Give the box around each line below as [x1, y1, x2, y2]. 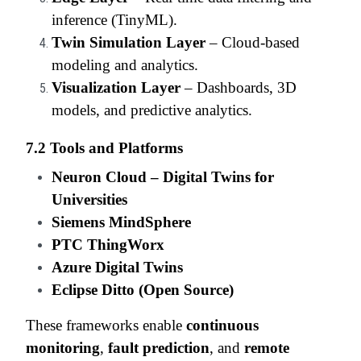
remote [244, 338, 289, 356]
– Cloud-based [205, 33, 300, 51]
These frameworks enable [26, 316, 186, 334]
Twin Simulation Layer [52, 33, 205, 51]
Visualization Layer [52, 78, 180, 96]
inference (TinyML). [52, 10, 177, 28]
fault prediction [108, 338, 210, 356]
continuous [186, 316, 259, 334]
